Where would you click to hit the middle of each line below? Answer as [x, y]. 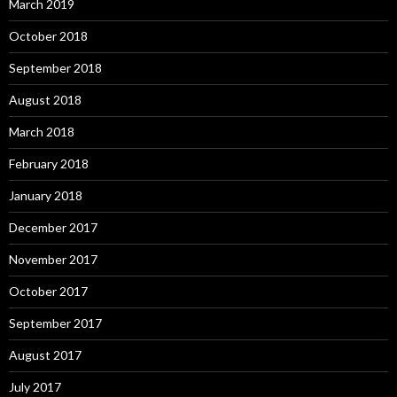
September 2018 [55, 67]
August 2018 [45, 99]
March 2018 [42, 131]
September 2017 [55, 323]
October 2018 [48, 35]
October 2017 [48, 291]
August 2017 [45, 354]
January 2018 [46, 195]
